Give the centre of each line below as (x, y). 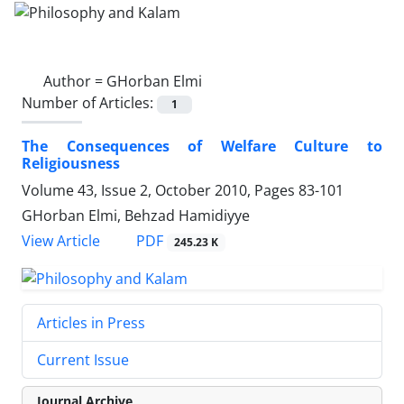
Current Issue (83, 359)
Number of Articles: (89, 102)
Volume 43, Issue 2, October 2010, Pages (160, 190)
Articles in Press (91, 322)
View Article (61, 241)
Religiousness (71, 163)
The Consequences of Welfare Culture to (202, 146)
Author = (75, 81)
